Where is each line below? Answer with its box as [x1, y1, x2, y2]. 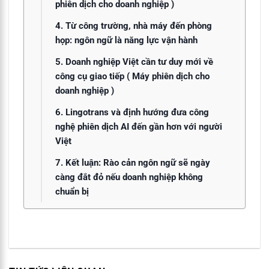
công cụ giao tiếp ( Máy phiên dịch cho [55, 70, 210, 82]
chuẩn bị [55, 186, 89, 197]
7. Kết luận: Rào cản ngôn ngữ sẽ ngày [55, 157, 210, 168]
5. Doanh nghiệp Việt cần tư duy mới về [55, 56, 213, 67]
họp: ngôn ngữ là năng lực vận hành [55, 34, 198, 46]
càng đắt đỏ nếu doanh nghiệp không [55, 171, 203, 183]
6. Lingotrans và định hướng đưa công [55, 106, 209, 118]
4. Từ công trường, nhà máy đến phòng [55, 20, 212, 31]
